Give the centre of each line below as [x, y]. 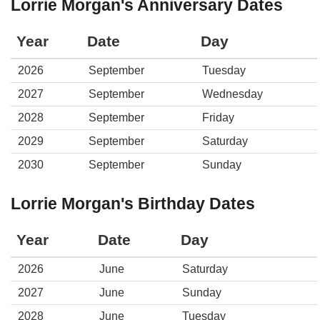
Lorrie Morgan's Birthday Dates [133, 204]
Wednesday [232, 94]
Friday [218, 117]
